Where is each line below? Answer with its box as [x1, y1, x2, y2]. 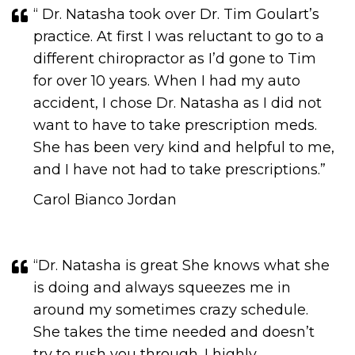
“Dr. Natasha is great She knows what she [33, 257, 330, 274]
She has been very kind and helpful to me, [33, 139, 334, 156]
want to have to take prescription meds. [33, 116, 317, 134]
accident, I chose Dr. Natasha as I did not [33, 94, 322, 112]
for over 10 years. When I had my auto [33, 72, 300, 90]
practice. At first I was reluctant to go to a [33, 28, 324, 45]
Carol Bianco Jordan [33, 191, 177, 208]
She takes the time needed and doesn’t [33, 323, 315, 341]
